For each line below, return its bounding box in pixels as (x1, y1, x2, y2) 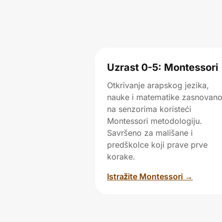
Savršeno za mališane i (107, 128, 193, 138)
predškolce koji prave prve (107, 140, 208, 150)
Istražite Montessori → (107, 171, 193, 181)
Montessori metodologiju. (107, 116, 202, 126)
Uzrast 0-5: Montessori (107, 61, 218, 73)
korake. (107, 152, 135, 162)
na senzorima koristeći (107, 104, 191, 114)
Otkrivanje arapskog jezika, (107, 80, 209, 90)
